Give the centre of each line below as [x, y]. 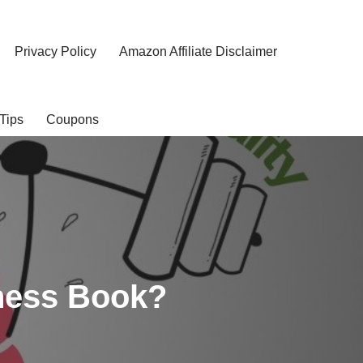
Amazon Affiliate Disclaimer [198, 51]
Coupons [72, 119]
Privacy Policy [56, 51]
